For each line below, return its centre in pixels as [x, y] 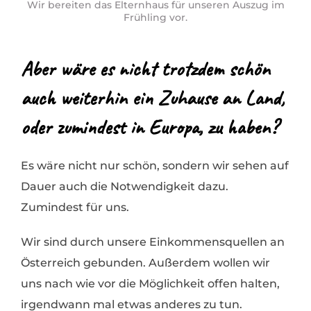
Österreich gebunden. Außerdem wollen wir [145, 262]
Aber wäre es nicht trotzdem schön [145, 68]
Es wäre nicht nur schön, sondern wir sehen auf [155, 165]
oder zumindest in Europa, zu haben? [149, 127]
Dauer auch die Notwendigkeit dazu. [125, 186]
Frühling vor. [155, 18]
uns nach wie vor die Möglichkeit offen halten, [150, 283]
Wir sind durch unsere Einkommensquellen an [153, 242]
